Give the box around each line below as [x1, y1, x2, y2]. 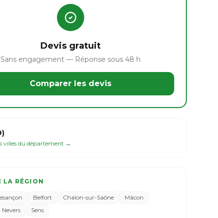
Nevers [2, 206, 21, 214]
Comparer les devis [29, 79, 111, 88]
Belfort [33, 194, 53, 201]
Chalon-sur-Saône [63, 194, 114, 201]
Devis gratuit [40, 40, 101, 51]
